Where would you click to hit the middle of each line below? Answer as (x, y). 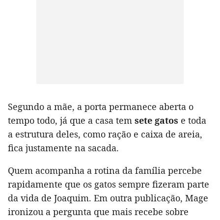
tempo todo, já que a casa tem (71, 120)
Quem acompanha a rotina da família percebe (105, 170)
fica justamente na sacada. (63, 148)
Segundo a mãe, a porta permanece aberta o (101, 107)
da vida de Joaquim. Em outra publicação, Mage (108, 198)
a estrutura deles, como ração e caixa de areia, (105, 134)
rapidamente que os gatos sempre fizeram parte (109, 184)
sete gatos (156, 120)
